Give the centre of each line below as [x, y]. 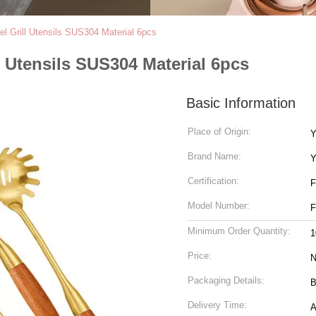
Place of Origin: [219, 132]
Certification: [213, 181]
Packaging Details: [226, 280]
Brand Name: [214, 156]
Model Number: [219, 206]
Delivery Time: [217, 305]
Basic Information [241, 103]
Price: [200, 256]
